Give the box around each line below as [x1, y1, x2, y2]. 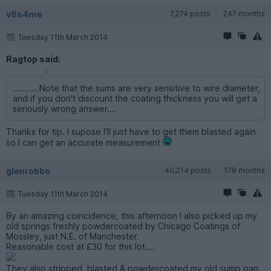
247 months [223, 8, 265, 18]
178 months [224, 165, 265, 175]
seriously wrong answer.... [13, 103, 117, 114]
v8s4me [6, 8, 42, 19]
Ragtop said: [6, 53, 60, 64]
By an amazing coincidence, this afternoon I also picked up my [6, 210, 257, 221]
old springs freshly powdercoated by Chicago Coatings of [6, 220, 240, 231]
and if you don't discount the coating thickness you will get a [13, 93, 257, 103]
